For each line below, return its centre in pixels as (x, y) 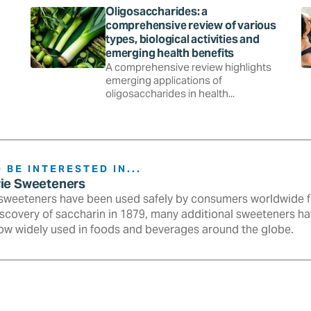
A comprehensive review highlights (188, 67)
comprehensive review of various (191, 25)
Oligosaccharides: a (157, 11)
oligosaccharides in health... (170, 93)
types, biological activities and (183, 39)
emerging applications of (164, 80)
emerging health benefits (170, 53)
